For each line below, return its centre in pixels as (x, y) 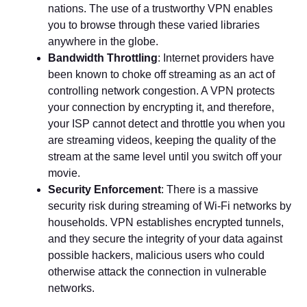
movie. (64, 173)
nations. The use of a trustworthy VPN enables (161, 9)
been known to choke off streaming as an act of (162, 75)
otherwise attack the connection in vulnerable (158, 272)
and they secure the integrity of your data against (165, 239)
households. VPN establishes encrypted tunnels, (166, 223)
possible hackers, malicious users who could (157, 256)
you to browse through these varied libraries (154, 25)
